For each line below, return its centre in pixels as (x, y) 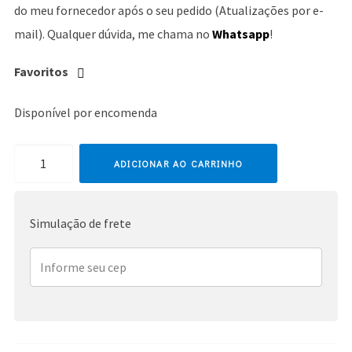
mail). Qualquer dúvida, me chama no (113, 34)
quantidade (43, 179)
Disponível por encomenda (85, 113)
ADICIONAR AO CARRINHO (178, 164)
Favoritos (41, 72)
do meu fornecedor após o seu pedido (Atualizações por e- (169, 11)
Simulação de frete (80, 224)
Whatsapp (240, 34)
